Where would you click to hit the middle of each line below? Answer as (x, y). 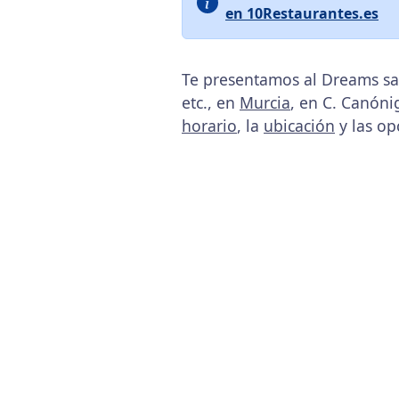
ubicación (299, 126)
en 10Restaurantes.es (302, 13)
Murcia (265, 102)
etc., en (211, 102)
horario (209, 126)
